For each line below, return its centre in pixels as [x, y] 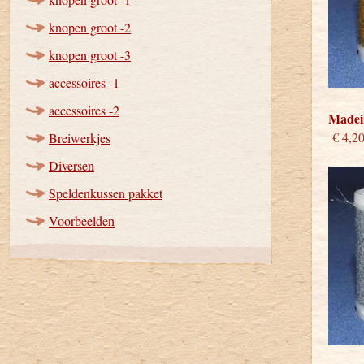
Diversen [71, 165]
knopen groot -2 [90, 27]
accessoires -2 [84, 110]
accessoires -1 [84, 82]
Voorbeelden [82, 221]
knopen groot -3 [90, 55]
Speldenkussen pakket [106, 193]
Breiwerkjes [80, 138]
